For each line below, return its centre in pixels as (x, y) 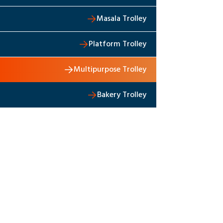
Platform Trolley (117, 45)
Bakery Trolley (121, 95)
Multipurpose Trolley (110, 70)
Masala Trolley (121, 19)
